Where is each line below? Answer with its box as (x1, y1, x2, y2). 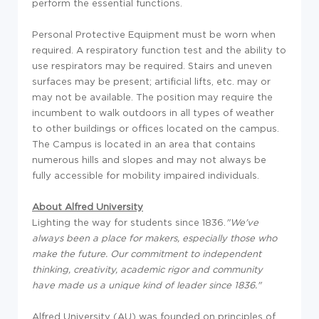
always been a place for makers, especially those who (32, 232, 277, 243)
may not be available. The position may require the (32, 91, 273, 102)
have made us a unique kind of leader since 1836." (32, 279, 261, 290)
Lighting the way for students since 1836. (32, 216, 226, 227)
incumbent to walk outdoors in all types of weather (32, 107, 274, 117)
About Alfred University (32, 201, 143, 211)
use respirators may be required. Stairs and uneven (32, 60, 272, 70)
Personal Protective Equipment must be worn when (32, 28, 276, 39)
